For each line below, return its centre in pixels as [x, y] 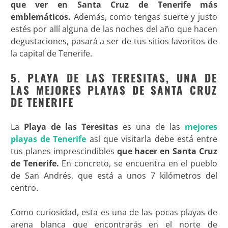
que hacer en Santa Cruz [167, 151]
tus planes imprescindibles [64, 151]
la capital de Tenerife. [51, 53]
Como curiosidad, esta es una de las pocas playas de [114, 212]
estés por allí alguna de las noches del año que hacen [114, 29]
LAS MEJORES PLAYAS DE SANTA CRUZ [114, 90]
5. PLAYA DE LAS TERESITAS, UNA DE [114, 77]
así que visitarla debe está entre [152, 139]
